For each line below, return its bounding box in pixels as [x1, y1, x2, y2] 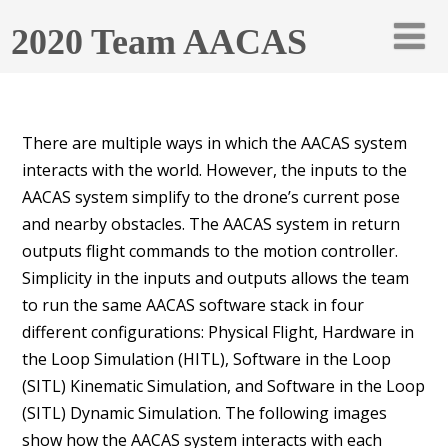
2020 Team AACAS [11, 22, 308, 62]
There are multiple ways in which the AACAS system [21, 131, 407, 154]
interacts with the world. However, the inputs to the [21, 158, 407, 181]
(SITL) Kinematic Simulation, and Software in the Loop [21, 374, 425, 397]
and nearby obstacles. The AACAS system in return [21, 212, 400, 235]
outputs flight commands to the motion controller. [21, 239, 398, 262]
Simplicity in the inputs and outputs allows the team [21, 266, 409, 289]
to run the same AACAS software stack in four [21, 293, 364, 316]
